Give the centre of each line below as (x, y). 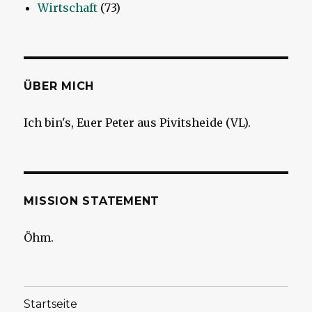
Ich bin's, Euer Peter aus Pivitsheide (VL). (138, 123)
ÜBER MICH (59, 86)
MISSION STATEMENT (92, 201)
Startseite (51, 304)
